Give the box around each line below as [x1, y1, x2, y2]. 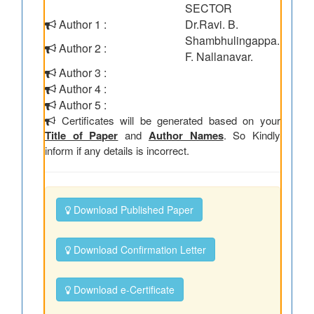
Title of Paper [45, 128, 118, 143]
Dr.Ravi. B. [185, 16, 238, 32]
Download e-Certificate [71, 282, 175, 296]
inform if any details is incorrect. [45, 143, 189, 158]
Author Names [148, 128, 224, 143]
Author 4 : [56, 81, 107, 97]
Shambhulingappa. [185, 32, 280, 48]
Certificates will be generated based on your [55, 113, 280, 128]
